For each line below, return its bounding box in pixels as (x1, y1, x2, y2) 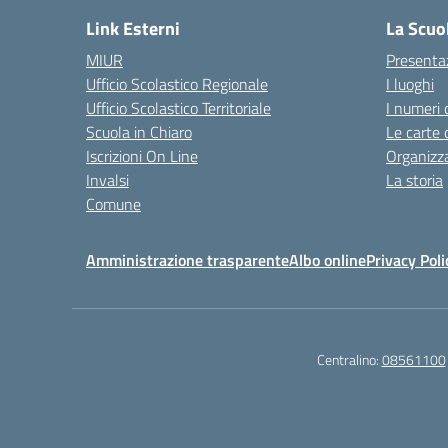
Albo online (289, 248, 366, 272)
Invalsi (86, 168, 129, 192)
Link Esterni (86, 15, 180, 42)
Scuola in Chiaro (86, 120, 192, 144)
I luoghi (386, 72, 434, 96)
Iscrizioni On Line (86, 144, 198, 168)
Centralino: (316, 349, 382, 370)
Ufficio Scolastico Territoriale (86, 96, 271, 120)
